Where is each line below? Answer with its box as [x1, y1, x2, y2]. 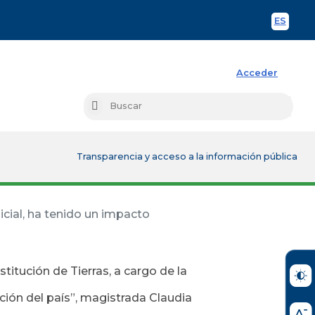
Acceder [236, 67, 278, 78]
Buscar [97, 101, 130, 112]
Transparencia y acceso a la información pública [77, 150, 298, 162]
